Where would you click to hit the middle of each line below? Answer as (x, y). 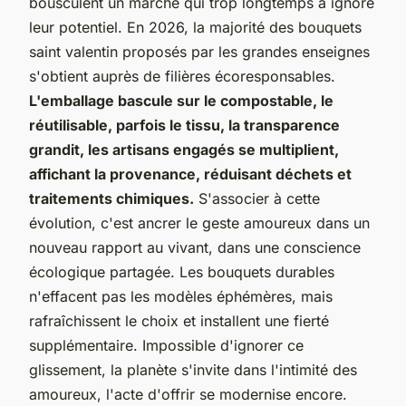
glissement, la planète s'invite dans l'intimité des (193, 369)
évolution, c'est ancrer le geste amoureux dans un (199, 222)
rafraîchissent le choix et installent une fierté (179, 320)
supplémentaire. (83, 345)
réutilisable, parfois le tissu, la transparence (184, 125)
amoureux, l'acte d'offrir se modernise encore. (188, 394)
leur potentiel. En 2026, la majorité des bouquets (195, 27)
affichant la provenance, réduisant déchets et (190, 174)
